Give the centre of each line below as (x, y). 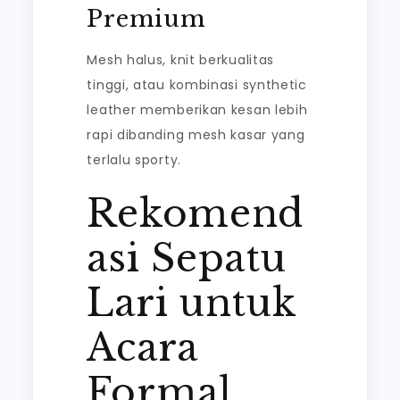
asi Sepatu (187, 258)
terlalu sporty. (134, 160)
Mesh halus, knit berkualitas (181, 60)
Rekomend (196, 213)
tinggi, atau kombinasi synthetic (197, 85)
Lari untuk (192, 303)
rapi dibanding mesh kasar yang (196, 135)
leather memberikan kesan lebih (197, 110)
